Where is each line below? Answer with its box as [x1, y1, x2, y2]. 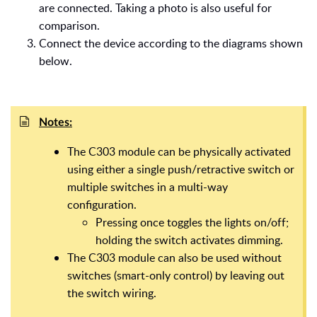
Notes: [39, 117, 72, 129]
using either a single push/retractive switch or [67, 161, 294, 178]
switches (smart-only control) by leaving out [67, 267, 284, 284]
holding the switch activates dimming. [96, 232, 283, 248]
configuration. [67, 197, 137, 213]
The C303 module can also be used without [67, 250, 282, 266]
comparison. [39, 18, 100, 34]
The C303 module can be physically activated [67, 144, 291, 160]
